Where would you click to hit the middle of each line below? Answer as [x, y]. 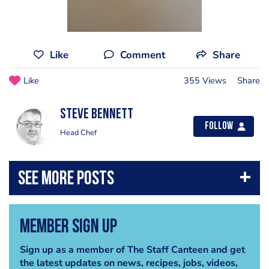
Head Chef [78, 133]
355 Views [205, 80]
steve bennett [97, 115]
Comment [142, 55]
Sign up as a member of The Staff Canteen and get [132, 249]
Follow [219, 126]
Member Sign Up [68, 227]
